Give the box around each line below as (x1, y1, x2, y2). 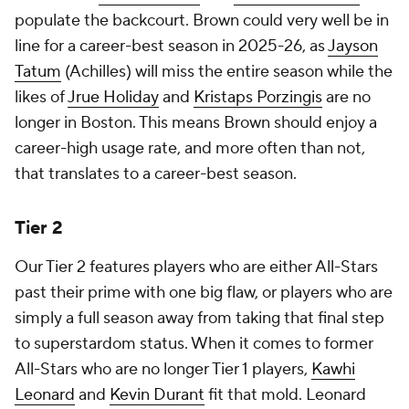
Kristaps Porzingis (194, 87, 322, 108)
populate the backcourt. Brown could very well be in (15, 10, 389, 31)
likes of (15, 87, 68, 108)
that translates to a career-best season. (15, 163, 297, 184)
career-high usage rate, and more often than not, (15, 138, 365, 159)
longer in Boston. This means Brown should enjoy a (15, 112, 377, 133)
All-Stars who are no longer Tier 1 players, (15, 359, 311, 380)
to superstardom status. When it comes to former (15, 333, 373, 354)
